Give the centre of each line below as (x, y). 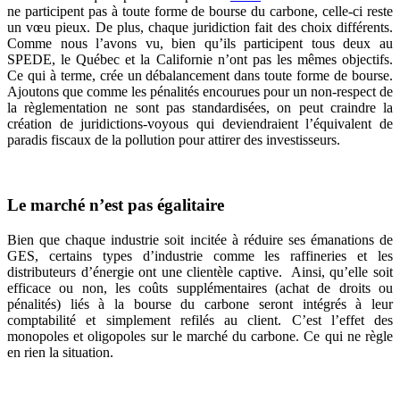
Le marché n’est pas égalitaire (118, 204)
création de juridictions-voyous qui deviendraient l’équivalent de (200, 124)
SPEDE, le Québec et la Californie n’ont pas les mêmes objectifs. (200, 60)
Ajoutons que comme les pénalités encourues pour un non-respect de (200, 92)
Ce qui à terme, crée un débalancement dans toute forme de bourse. (200, 76)
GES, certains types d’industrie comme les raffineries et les (200, 255)
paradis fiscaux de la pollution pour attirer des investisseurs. (174, 140)
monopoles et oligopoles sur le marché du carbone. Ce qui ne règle (200, 336)
